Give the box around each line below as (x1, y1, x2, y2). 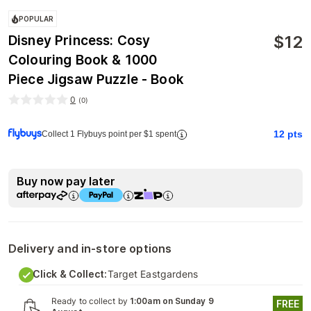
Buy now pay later (17, 174, 115, 189)
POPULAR (19, 15, 54, 24)
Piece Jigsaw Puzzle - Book (8, 72, 184, 88)
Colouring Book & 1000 (8, 52, 158, 69)
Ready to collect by (51, 296, 130, 307)
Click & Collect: (33, 268, 108, 280)
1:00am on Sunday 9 (130, 296, 214, 307)
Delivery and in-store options (8, 242, 172, 256)
